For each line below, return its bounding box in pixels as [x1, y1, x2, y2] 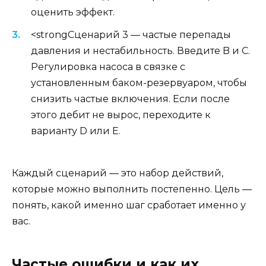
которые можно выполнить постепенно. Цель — [12, 183, 252, 195]
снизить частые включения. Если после [31, 93, 230, 105]
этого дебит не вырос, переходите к [31, 109, 211, 121]
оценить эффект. [31, 7, 115, 18]
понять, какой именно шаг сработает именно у [12, 199, 246, 211]
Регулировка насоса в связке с [31, 61, 185, 73]
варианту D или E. [31, 125, 121, 137]
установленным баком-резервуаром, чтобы [31, 77, 247, 89]
